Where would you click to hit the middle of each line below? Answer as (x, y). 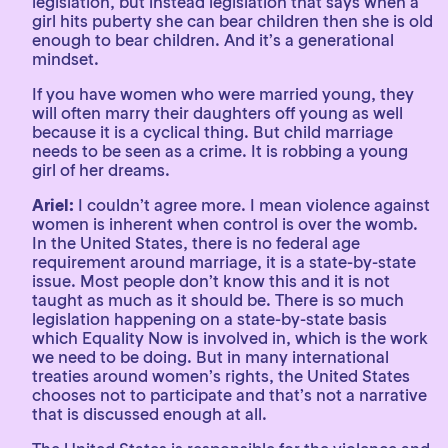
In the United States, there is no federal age (196, 243)
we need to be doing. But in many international (210, 357)
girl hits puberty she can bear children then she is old (232, 21)
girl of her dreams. (101, 170)
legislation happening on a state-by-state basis (209, 319)
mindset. (65, 59)
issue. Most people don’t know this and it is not (211, 281)
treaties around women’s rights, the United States (221, 376)
